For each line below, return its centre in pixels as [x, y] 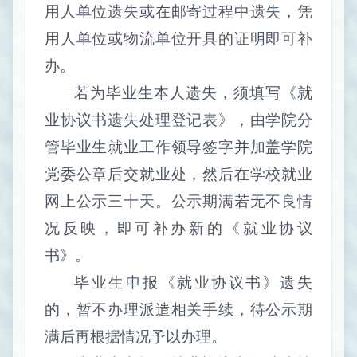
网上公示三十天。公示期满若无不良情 [178, 201]
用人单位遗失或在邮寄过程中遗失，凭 [178, 11]
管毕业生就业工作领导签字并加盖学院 [178, 147]
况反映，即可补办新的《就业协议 [178, 228]
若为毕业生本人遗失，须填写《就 [193, 92]
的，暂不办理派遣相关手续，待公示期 [178, 309]
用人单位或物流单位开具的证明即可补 [178, 38]
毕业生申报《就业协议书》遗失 [193, 282]
